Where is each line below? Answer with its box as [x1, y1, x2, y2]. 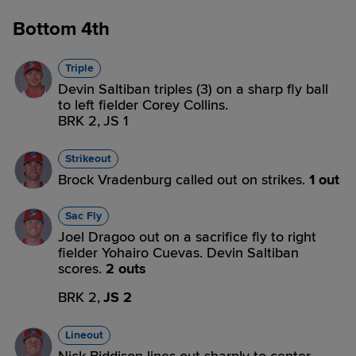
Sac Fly [65, 209, 102, 222]
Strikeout [65, 152, 111, 165]
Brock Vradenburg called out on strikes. [58, 171, 309, 188]
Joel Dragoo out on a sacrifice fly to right [58, 228, 316, 246]
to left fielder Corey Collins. [58, 96, 228, 114]
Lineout [65, 328, 103, 342]
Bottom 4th [13, 17, 110, 41]
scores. [58, 260, 106, 277]
